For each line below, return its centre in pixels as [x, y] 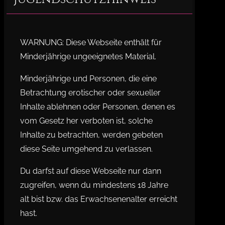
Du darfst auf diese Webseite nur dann [91, 171]
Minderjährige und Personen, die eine [89, 79]
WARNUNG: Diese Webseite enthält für [91, 43]
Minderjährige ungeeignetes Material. [88, 57]
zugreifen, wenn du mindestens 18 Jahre [94, 185]
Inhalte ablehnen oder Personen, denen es [98, 107]
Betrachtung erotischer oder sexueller [91, 93]
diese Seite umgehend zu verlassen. [87, 149]
